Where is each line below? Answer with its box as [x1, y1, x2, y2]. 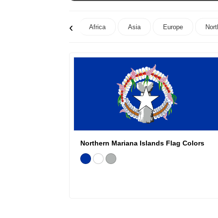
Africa [89, 23, 106, 31]
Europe [163, 23, 183, 31]
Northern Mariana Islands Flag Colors [80, 139, 204, 147]
